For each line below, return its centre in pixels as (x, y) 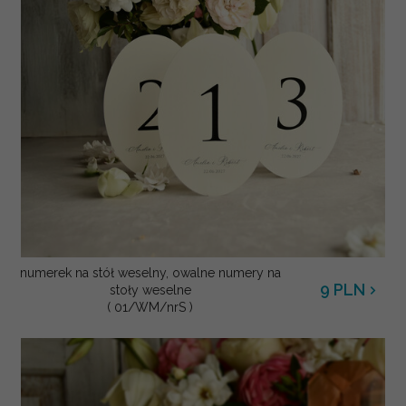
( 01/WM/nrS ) (150, 307)
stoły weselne (150, 290)
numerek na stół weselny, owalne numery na (150, 272)
